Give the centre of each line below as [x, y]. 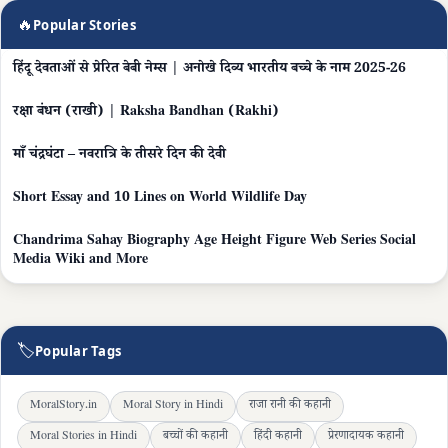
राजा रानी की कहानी [290, 407]
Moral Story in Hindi [173, 407]
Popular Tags [78, 350]
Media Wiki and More [80, 261]
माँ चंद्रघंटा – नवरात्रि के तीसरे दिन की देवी [119, 156]
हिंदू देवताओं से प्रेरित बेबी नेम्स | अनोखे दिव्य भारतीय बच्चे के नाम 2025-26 [209, 70]
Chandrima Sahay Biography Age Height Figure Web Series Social [214, 242]
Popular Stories [84, 24]
